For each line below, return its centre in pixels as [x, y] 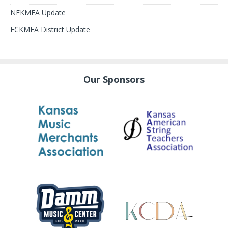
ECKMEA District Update [50, 29]
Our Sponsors [114, 79]
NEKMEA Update [38, 12]
